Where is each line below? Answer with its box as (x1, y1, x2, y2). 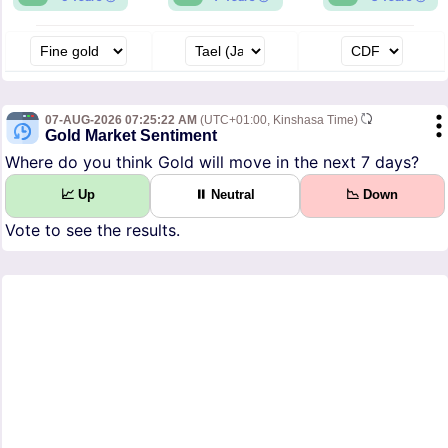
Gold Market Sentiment (45, 127, 217, 145)
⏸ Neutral (194, 187, 255, 203)
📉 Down (346, 187, 399, 203)
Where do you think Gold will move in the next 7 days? (5, 152, 419, 173)
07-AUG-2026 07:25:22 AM (45, 113, 197, 128)
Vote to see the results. (5, 220, 180, 241)
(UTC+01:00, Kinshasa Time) (197, 113, 361, 128)
